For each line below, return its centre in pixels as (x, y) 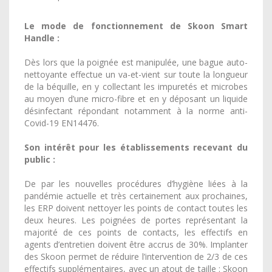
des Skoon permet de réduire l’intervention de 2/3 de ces (136, 257)
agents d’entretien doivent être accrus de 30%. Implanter (136, 244)
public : (40, 159)
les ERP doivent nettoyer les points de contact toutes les (136, 208)
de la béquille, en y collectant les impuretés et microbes (136, 87)
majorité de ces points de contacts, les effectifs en (136, 232)
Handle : (42, 38)
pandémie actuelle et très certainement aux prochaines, (136, 196)
